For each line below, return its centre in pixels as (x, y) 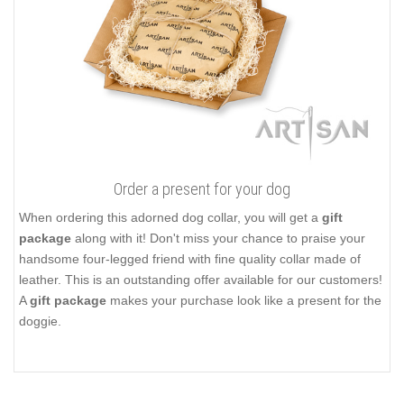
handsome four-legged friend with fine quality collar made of (190, 259)
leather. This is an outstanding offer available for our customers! (201, 280)
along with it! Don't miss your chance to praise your (218, 239)
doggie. (40, 321)
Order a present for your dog (202, 189)
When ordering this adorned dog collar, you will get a (170, 218)
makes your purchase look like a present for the (244, 301)
